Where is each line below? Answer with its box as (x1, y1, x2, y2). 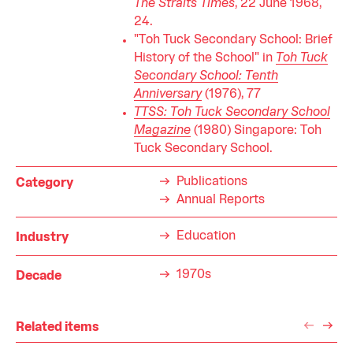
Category (16, 177, 73, 189)
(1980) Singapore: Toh (191, 124, 321, 136)
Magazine (134, 124, 191, 136)
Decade (16, 270, 61, 282)
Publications (176, 176, 247, 188)
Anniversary (134, 88, 202, 100)
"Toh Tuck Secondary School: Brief (134, 34, 333, 46)
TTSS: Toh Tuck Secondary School (134, 106, 330, 118)
